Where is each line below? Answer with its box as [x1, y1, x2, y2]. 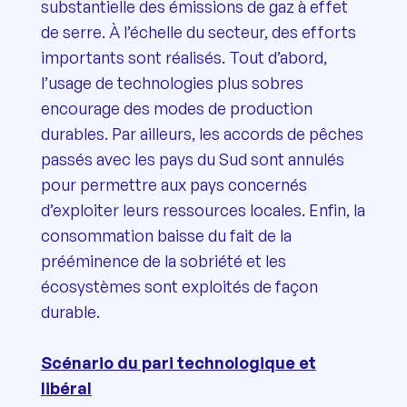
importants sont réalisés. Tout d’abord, [40, 46, 327, 67]
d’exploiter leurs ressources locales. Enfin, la [40, 199, 365, 220]
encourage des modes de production [40, 97, 313, 118]
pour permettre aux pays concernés [40, 174, 307, 194]
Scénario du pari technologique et [40, 352, 316, 372]
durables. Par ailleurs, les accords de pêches [40, 123, 363, 144]
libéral [40, 377, 92, 398]
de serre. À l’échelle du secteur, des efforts [40, 21, 356, 42]
